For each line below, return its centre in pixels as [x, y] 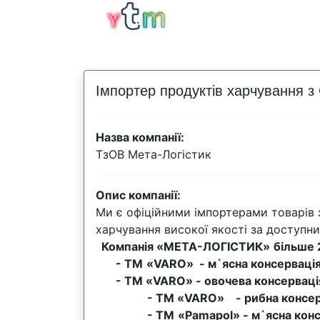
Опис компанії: [138, 195]
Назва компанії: [140, 137]
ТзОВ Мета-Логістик [154, 154]
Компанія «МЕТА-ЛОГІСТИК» [183, 246]
